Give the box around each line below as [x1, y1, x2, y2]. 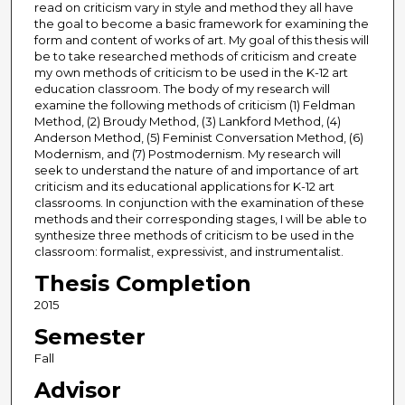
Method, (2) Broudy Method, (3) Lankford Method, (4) [33, 114, 341, 129]
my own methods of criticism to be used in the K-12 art [33, 65, 348, 80]
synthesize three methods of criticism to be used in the [33, 228, 354, 243]
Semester [33, 324, 146, 351]
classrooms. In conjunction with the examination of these [33, 195, 364, 211]
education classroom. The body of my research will [33, 81, 330, 97]
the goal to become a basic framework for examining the [33, 16, 369, 32]
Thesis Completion [33, 270, 251, 297]
